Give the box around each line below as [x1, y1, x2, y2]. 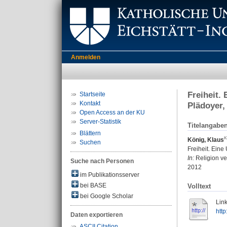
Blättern [80, 130, 101, 137]
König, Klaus [187, 136, 224, 144]
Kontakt [80, 100, 100, 107]
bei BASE [79, 182, 106, 189]
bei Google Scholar [79, 193, 133, 200]
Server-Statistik [80, 118, 121, 125]
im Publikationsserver [79, 171, 139, 178]
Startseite [80, 91, 105, 98]
